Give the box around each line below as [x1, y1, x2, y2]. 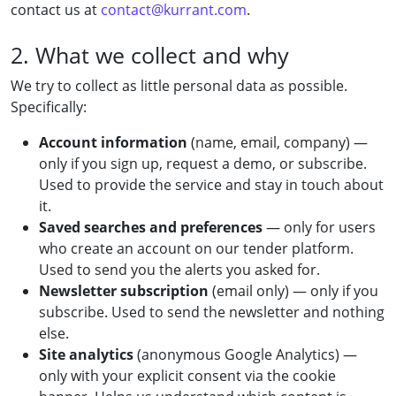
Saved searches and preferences [39, 217, 263, 237]
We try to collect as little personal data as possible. [11, 75, 347, 95]
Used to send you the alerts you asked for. [39, 259, 320, 279]
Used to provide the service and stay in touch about [39, 174, 384, 194]
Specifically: [11, 96, 87, 117]
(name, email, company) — [187, 132, 368, 152]
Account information [39, 132, 187, 152]
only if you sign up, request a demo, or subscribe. [39, 153, 367, 173]
